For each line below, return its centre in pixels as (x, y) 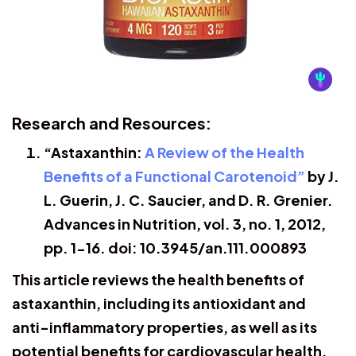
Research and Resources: (112, 122)
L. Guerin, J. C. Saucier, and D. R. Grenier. (188, 199)
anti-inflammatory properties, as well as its (164, 327)
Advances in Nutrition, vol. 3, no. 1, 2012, (185, 223)
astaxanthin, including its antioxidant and (159, 303)
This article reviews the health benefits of (158, 279)
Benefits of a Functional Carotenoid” (174, 176)
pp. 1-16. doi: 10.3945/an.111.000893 (175, 247)
